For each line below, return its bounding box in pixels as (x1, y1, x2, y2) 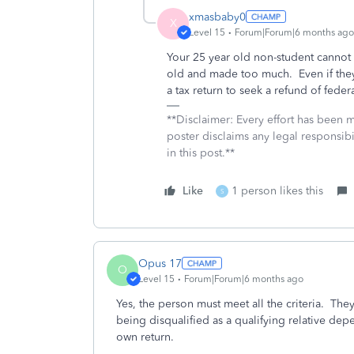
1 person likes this (232, 184, 323, 198)
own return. (116, 330, 177, 344)
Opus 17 (138, 256, 182, 270)
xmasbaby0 (189, 9, 246, 24)
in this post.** (167, 146, 235, 160)
